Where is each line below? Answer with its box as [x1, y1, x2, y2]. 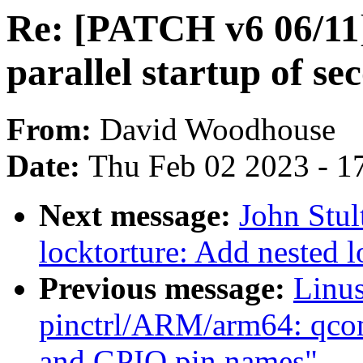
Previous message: [39, 271, 293, 306]
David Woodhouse [100, 112, 335, 147]
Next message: [39, 198, 239, 233]
